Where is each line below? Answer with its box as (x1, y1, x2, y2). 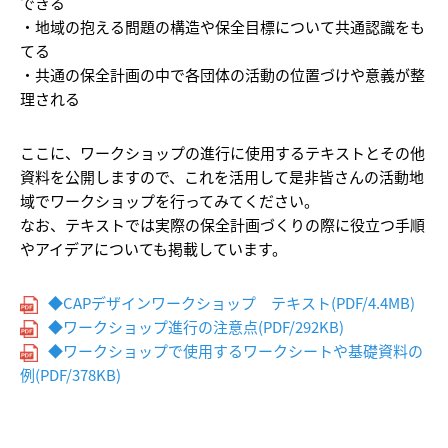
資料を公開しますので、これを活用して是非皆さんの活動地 (20, 165, 424, 187)
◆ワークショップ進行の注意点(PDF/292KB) (48, 315, 344, 337)
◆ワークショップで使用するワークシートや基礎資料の (48, 339, 423, 361)
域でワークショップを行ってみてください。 (20, 189, 319, 211)
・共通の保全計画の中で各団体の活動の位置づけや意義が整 (20, 63, 425, 85)
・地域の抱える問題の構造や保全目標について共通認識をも (20, 15, 425, 37)
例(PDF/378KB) (20, 363, 121, 385)
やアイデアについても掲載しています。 (20, 237, 287, 259)
